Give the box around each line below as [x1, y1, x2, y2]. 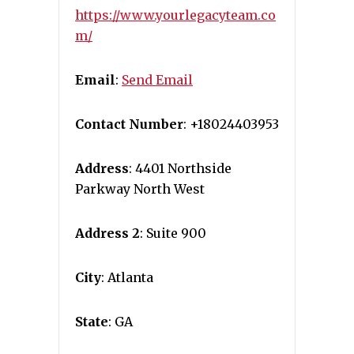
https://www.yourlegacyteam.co [75, 7, 276, 23]
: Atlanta [101, 269, 153, 285]
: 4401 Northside [129, 160, 232, 176]
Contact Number [75, 116, 183, 132]
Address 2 [75, 225, 140, 241]
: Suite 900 [140, 225, 206, 241]
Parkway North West [75, 181, 205, 197]
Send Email [122, 72, 193, 88]
